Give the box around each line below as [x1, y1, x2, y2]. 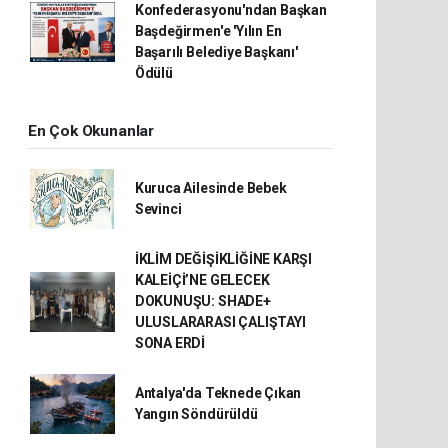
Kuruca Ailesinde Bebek [134, 180, 287, 196]
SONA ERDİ [134, 335, 206, 351]
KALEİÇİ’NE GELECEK [134, 272, 270, 288]
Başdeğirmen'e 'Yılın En [134, 23, 282, 39]
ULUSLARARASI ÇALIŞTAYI [134, 314, 306, 330]
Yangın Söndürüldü [134, 406, 258, 422]
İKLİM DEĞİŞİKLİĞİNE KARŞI [134, 251, 313, 267]
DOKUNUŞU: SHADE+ [134, 293, 271, 309]
